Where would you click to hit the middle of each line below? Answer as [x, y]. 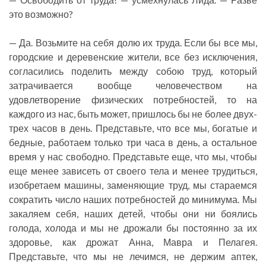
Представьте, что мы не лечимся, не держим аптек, [133, 256]
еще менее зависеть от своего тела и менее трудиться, [133, 171]
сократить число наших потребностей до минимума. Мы [133, 199]
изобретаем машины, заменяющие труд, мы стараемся [133, 185]
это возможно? [41, 14]
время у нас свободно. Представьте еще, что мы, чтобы [133, 157]
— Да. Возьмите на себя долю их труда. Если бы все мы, [133, 43]
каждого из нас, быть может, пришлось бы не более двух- [133, 114]
